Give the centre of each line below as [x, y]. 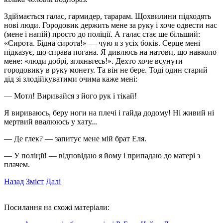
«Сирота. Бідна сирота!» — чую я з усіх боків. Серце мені [102, 43]
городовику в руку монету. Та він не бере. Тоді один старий [106, 70]
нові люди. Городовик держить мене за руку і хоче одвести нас [111, 25]
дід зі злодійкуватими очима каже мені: [71, 79]
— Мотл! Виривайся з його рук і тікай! [70, 96]
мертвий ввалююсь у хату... [51, 121]
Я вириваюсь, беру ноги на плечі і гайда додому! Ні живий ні [109, 112]
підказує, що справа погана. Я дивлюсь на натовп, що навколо [110, 52]
